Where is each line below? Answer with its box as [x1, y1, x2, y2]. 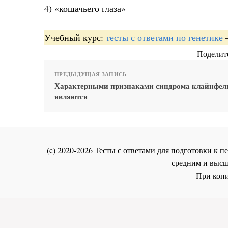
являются [54, 91, 88, 102]
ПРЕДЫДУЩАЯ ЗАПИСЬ [54, 70, 127, 79]
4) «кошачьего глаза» [44, 2, 126, 14]
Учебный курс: [44, 31, 106, 44]
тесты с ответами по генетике [106, 31, 223, 44]
